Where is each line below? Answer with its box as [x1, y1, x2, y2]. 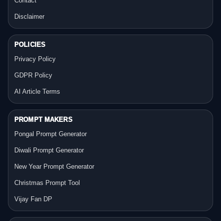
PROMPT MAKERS [14, 116, 73, 124]
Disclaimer [14, 13, 44, 21]
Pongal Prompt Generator [14, 130, 87, 138]
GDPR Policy [14, 72, 52, 79]
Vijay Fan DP [14, 195, 52, 203]
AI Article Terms [14, 88, 60, 96]
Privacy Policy [14, 55, 56, 63]
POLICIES [14, 41, 46, 49]
